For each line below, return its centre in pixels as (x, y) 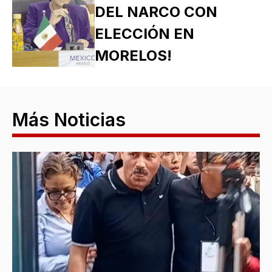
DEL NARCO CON (156, 12)
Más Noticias (69, 119)
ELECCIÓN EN (144, 33)
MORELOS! (133, 55)
